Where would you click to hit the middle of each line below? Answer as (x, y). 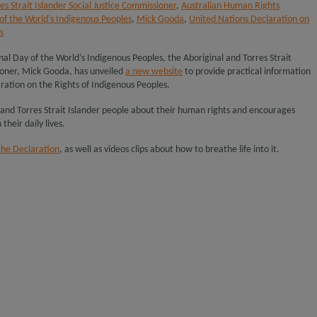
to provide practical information (247, 72)
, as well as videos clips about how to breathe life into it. (169, 150)
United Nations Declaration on (249, 19)
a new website (154, 72)
